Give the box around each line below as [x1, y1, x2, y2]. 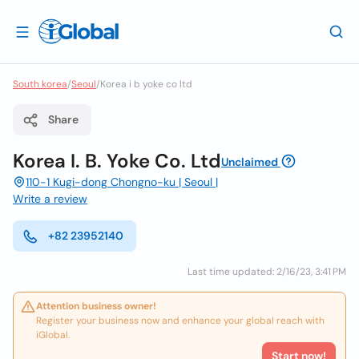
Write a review [13, 192, 87, 206]
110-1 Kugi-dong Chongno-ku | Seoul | [26, 175, 218, 189]
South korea [13, 78, 67, 91]
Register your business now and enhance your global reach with [36, 314, 325, 327]
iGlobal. [36, 329, 70, 341]
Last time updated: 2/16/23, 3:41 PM [188, 265, 346, 278]
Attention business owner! [36, 300, 156, 313]
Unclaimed [221, 155, 278, 169]
